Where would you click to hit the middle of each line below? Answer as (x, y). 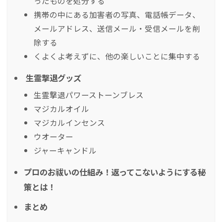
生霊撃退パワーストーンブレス (89, 95)
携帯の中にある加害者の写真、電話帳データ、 (117, 15)
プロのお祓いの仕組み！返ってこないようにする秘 (115, 172)
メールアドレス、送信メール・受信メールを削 (117, 28)
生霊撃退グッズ (53, 78)
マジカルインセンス (69, 123)
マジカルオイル (61, 109)
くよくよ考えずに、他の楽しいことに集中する (117, 56)
